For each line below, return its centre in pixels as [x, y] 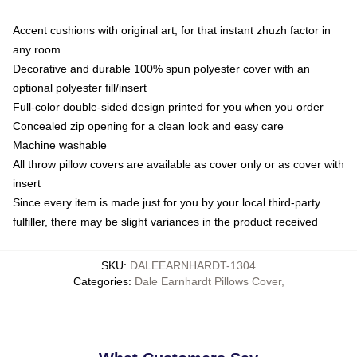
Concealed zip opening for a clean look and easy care [148, 126]
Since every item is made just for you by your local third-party [167, 202]
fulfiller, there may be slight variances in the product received [165, 221]
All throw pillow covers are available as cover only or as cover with [178, 164]
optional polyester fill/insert [80, 87]
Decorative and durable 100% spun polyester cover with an [161, 68]
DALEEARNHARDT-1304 [193, 265]
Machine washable [60, 145]
